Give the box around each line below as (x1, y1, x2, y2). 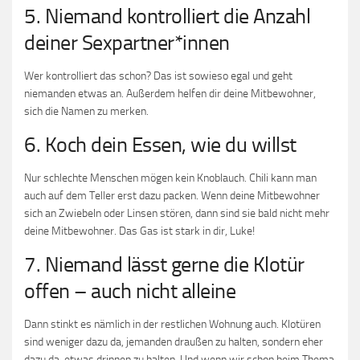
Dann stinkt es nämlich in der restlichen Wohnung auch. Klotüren (24, 317, 321, 331)
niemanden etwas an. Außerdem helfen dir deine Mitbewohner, (24, 87, 316, 100)
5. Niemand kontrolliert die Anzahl (24, 4, 310, 29)
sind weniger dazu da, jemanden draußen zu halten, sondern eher (24, 335, 323, 349)
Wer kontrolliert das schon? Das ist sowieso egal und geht (24, 69, 292, 83)
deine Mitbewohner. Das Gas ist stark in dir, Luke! (24, 224, 255, 238)
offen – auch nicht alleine (24, 279, 235, 304)
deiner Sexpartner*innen (24, 31, 230, 55)
